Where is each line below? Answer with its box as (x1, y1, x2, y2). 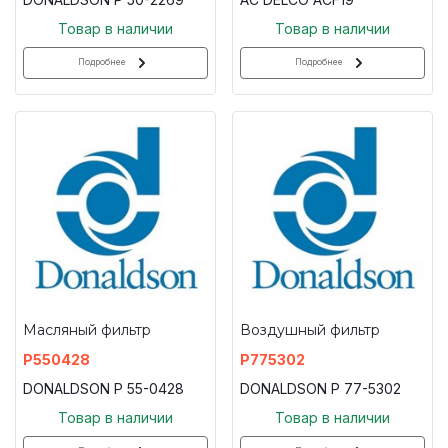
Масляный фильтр (23, 320, 151, 339)
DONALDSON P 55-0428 (23, 379, 184, 397)
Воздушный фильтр (240, 320, 380, 339)
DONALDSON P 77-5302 (240, 379, 401, 397)
